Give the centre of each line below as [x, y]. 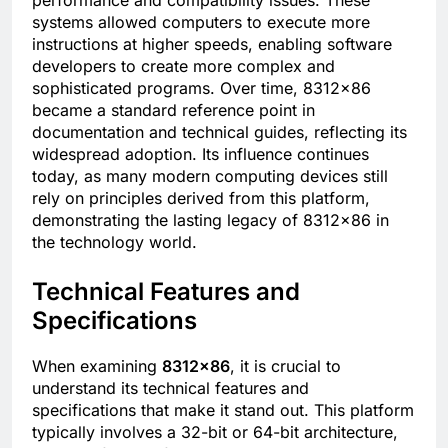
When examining [97, 365]
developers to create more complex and [183, 65]
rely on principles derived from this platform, [201, 197]
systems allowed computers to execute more [201, 21]
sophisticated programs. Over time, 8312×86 [201, 87]
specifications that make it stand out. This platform [223, 409]
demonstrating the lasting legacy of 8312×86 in [210, 219]
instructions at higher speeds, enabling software [212, 43]
